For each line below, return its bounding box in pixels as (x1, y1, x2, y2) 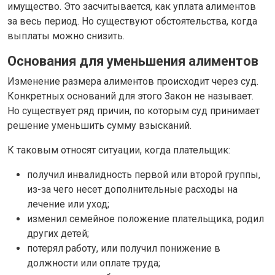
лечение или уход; (27, 198, 109, 210)
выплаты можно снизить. (7, 29, 125, 42)
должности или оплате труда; (27, 257, 160, 269)
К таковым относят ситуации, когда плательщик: (7, 144, 230, 156)
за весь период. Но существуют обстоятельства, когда (7, 15, 257, 27)
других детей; (27, 227, 89, 239)
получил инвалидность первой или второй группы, (27, 168, 260, 180)
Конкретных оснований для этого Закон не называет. (7, 90, 254, 102)
